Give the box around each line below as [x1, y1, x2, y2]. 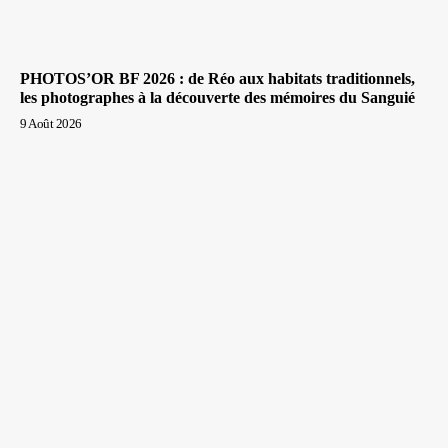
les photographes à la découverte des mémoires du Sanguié [20, 88, 415, 106]
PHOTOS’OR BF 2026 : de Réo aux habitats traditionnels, [20, 69, 415, 87]
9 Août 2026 [20, 115, 82, 131]
